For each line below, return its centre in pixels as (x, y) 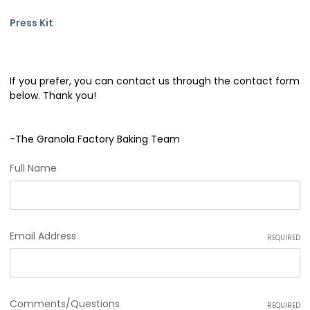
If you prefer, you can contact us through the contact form (155, 81)
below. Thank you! (53, 95)
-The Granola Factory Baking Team (95, 139)
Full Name (33, 168)
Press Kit (31, 22)
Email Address (43, 236)
